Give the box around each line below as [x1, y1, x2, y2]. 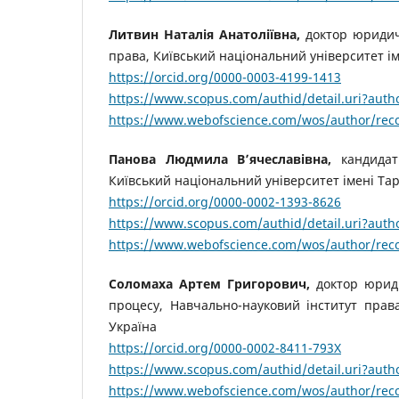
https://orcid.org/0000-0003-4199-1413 [109, 69, 341, 86]
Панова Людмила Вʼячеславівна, [109, 151, 332, 168]
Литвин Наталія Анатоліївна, [109, 26, 300, 44]
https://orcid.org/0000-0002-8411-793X [109, 339, 341, 357]
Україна [109, 318, 157, 336]
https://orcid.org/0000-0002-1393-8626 [109, 193, 341, 211]
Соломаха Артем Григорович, [109, 275, 311, 293]
